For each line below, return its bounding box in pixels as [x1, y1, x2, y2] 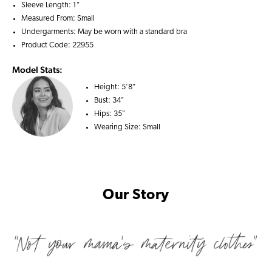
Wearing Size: [94, 123, 143, 131]
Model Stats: [12, 64, 63, 75]
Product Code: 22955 [21, 41, 93, 49]
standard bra [145, 28, 187, 36]
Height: [94, 83, 121, 91]
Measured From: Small [21, 15, 95, 22]
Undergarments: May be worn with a [21, 28, 145, 36]
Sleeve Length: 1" [21, 1, 80, 9]
